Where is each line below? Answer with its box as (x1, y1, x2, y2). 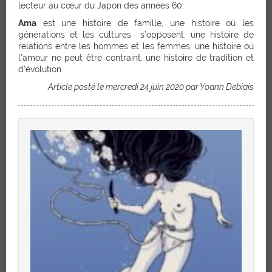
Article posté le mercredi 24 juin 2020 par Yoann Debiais (48, 81, 254, 92)
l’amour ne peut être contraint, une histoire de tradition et (18, 52, 254, 63)
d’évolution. (18, 64, 63, 74)
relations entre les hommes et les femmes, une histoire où (18, 41, 254, 51)
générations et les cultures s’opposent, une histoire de (18, 29, 254, 39)
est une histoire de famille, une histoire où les (36, 18, 254, 28)
